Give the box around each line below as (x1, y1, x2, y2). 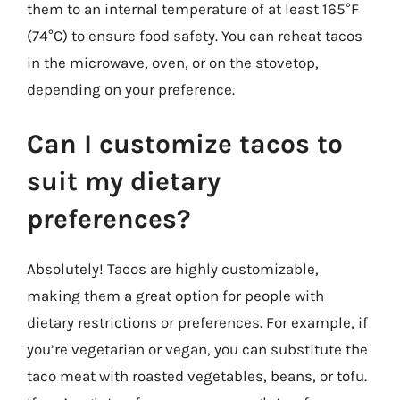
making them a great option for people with (27, 287, 324, 304)
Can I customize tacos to (27, 128, 343, 160)
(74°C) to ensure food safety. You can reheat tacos (27, 26, 362, 45)
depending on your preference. (27, 79, 235, 98)
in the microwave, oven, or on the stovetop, (27, 53, 319, 71)
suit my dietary (27, 165, 221, 197)
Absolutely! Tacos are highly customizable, (27, 260, 319, 278)
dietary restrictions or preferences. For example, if (27, 313, 368, 331)
